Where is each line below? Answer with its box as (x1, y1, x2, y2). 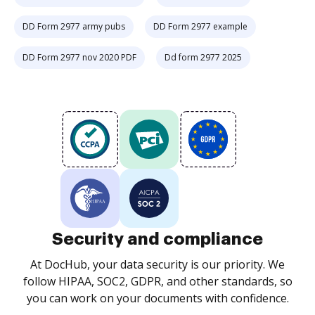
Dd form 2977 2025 (165, 51, 242, 63)
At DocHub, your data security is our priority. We (30, 257, 285, 272)
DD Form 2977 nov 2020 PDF (22, 51, 136, 63)
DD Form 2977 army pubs (22, 20, 125, 32)
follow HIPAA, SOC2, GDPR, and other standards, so (22, 274, 292, 289)
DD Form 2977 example (153, 20, 247, 32)
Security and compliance (52, 231, 263, 247)
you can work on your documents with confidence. (26, 290, 289, 306)
